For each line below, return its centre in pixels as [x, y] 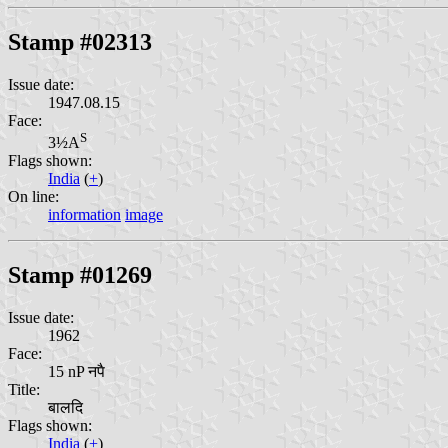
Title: [24, 389]
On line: [33, 197]
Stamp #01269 [80, 274]
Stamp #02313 [80, 41]
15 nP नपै [76, 371]
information [84, 215]
